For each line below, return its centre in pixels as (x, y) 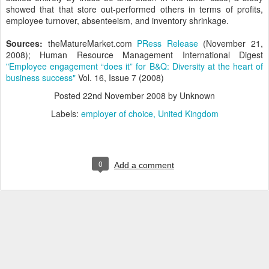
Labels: (66, 113)
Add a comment (144, 165)
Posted (68, 95)
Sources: (27, 43)
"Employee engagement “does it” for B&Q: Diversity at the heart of (134, 66)
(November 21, (231, 43)
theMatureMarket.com (92, 43)
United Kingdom (188, 113)
